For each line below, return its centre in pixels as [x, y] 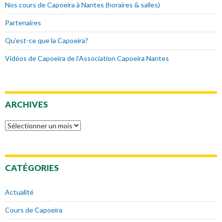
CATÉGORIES [32, 168]
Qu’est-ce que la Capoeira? [47, 41]
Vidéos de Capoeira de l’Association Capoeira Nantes [87, 58]
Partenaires [23, 23]
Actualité [19, 192]
